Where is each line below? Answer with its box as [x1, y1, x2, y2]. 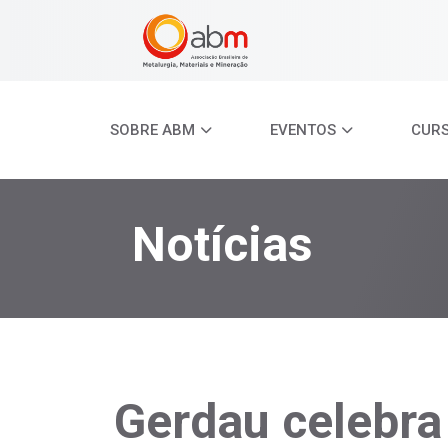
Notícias [132, 215, 313, 273]
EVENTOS [270, 121, 336, 140]
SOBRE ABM [110, 121, 195, 140]
